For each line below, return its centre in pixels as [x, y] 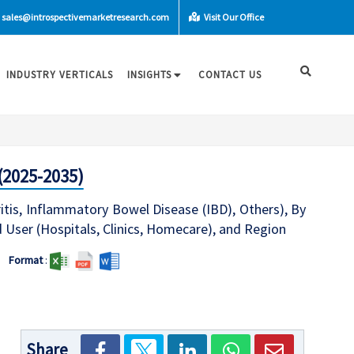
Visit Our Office [233, 17]
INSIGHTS [149, 75]
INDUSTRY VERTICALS [60, 75]
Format [25, 260]
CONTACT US [230, 75]
